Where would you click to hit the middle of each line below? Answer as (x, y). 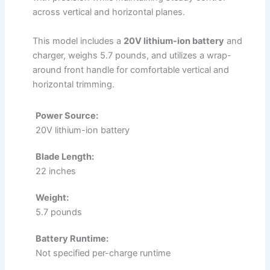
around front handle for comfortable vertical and (131, 70)
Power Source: (67, 116)
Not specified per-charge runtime (103, 253)
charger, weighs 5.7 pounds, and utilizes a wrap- (132, 55)
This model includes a (78, 41)
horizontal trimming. (74, 84)
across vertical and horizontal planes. (109, 12)
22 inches (56, 171)
